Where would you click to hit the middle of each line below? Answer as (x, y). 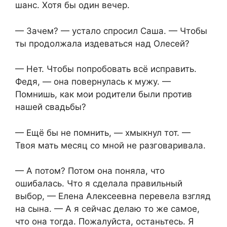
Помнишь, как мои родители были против (104, 94)
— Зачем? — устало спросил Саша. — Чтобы (111, 31)
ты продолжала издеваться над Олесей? (102, 43)
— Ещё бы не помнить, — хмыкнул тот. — (103, 133)
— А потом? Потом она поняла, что (90, 171)
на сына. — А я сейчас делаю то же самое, (107, 209)
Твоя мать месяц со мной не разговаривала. (110, 145)
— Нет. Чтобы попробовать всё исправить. (106, 69)
